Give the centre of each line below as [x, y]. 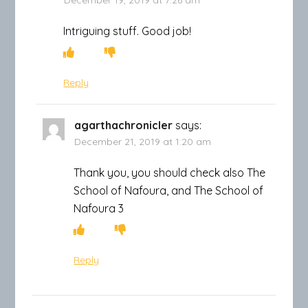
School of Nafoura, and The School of [169, 190]
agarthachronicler [124, 125]
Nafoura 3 [99, 208]
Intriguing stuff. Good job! [128, 31]
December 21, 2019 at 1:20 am [143, 141]
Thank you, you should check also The [170, 172]
